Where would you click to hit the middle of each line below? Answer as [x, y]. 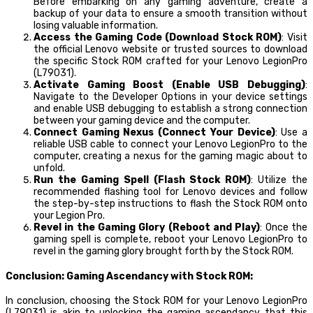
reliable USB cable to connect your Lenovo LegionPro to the [170, 145]
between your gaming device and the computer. [142, 121]
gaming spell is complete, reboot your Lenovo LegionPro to [170, 240]
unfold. [49, 168]
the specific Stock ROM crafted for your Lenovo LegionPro [170, 61]
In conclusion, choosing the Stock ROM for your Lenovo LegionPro [156, 301]
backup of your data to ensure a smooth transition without [170, 14]
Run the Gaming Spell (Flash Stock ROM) [143, 180]
